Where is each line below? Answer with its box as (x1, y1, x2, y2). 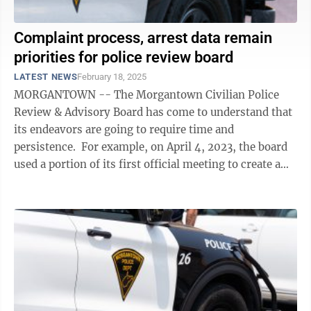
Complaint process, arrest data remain (14, 29, 272, 47)
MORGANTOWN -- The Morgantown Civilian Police (14, 88, 279, 101)
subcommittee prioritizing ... (14, 175, 160, 188)
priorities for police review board (14, 49, 233, 66)
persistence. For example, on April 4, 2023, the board (14, 140, 81, 153)
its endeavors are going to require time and (14, 123, 234, 136)
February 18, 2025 (77, 72, 147, 82)
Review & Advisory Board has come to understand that (14, 106, 292, 119)
